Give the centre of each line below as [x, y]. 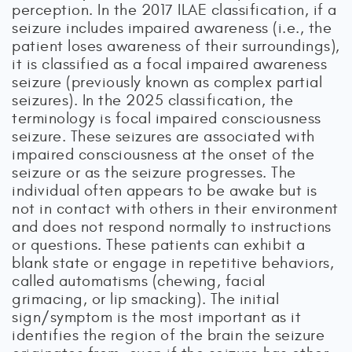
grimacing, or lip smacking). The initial [145, 299]
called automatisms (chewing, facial [139, 281]
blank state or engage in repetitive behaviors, [173, 263]
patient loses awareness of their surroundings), [176, 46]
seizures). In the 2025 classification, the [152, 100]
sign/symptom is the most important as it [156, 317]
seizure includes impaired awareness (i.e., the [172, 28]
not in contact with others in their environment [175, 209]
